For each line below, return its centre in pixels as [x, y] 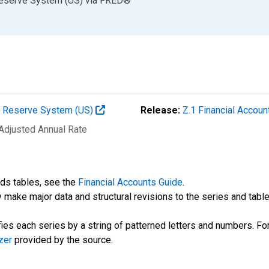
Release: [160, 110]
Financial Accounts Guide [130, 182]
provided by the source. [62, 240]
